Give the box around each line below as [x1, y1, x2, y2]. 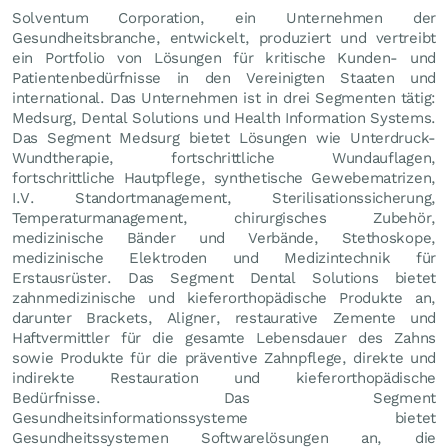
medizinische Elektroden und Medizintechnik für [12, 248, 436, 267]
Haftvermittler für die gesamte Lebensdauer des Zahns [12, 328, 436, 347]
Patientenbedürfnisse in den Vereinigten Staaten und [12, 68, 436, 87]
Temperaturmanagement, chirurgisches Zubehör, [12, 208, 436, 227]
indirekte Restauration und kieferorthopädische [12, 368, 436, 387]
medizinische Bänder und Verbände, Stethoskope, [12, 228, 436, 247]
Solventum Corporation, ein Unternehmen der [12, 8, 436, 27]
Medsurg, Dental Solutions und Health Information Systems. [12, 108, 436, 127]
